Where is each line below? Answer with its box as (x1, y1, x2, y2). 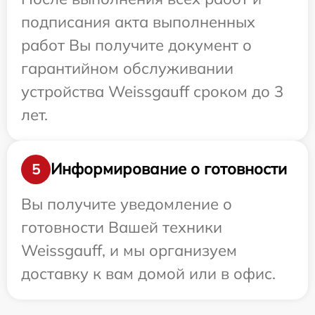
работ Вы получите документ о (21, 34, 252, 55)
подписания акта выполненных (21, 11, 255, 32)
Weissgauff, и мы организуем (21, 240, 237, 260)
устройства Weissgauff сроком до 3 (21, 81, 283, 101)
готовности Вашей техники (21, 217, 222, 237)
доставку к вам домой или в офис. (21, 263, 276, 283)
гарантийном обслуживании (21, 58, 233, 78)
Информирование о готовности (51, 159, 287, 179)
